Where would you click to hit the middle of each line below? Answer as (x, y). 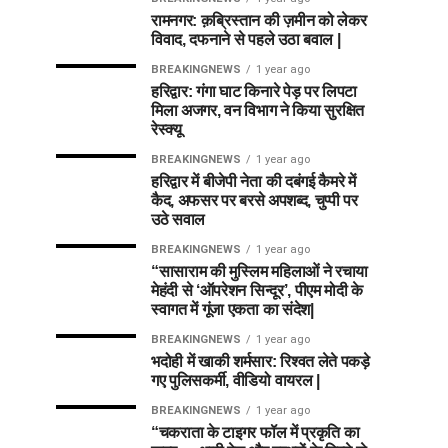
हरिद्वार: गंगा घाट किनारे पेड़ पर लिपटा (254, 91)
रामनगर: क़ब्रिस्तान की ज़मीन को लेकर (259, 20)
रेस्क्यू (166, 129)
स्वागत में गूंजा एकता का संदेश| (232, 309)
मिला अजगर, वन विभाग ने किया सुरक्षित (257, 110)
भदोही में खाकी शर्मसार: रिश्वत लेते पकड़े (260, 361)
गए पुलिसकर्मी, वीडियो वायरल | (235, 380)
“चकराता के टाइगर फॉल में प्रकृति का (255, 432)
